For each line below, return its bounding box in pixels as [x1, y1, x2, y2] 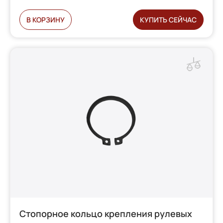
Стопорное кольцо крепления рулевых [19, 207, 193, 220]
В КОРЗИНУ [26, 14, 65, 24]
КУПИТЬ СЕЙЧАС [139, 14, 197, 24]
